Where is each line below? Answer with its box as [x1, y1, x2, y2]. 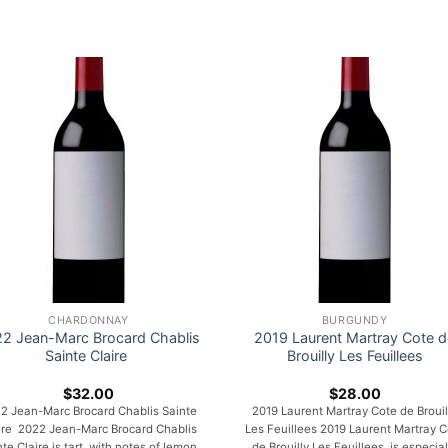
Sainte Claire [45, 347, 132, 365]
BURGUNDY [321, 313, 388, 327]
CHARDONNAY [48, 313, 129, 327]
